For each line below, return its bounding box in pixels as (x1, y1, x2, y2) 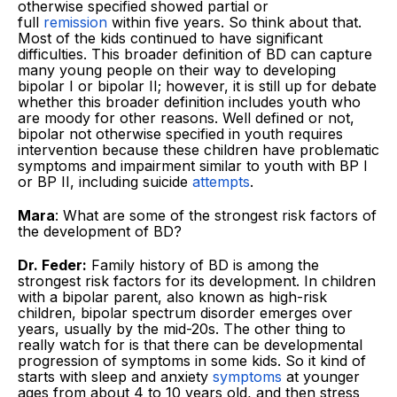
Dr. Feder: (18, 255, 87, 274)
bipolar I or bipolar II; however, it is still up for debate (18, 76, 377, 95)
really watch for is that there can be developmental (18, 335, 362, 354)
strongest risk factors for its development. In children (18, 271, 376, 290)
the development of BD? (18, 222, 182, 240)
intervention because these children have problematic (18, 140, 379, 159)
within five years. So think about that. (107, 12, 362, 31)
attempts (192, 172, 250, 191)
